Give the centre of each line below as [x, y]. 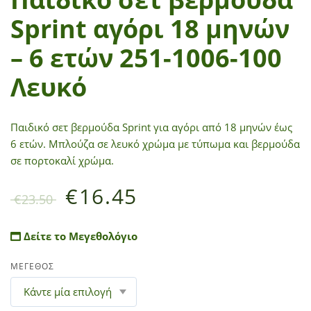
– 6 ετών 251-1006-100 [146, 58]
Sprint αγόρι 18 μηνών [150, 28]
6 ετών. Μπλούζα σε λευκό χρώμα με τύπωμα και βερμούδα [155, 143]
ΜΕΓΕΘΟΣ [32, 266]
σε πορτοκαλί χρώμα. [62, 160]
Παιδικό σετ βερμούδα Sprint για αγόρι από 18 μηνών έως [151, 127]
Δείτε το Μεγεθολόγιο [79, 236]
